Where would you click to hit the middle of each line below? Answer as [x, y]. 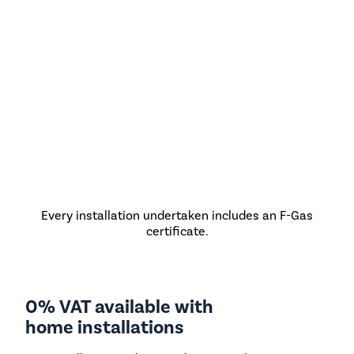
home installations [105, 328]
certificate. [177, 232]
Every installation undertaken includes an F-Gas [177, 216]
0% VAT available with [119, 307]
